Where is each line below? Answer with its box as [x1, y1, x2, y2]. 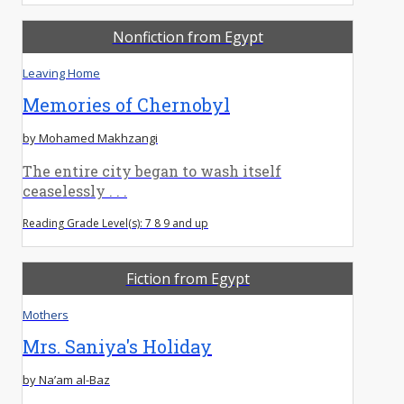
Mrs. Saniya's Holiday [23, 334, 212, 358]
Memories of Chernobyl [23, 92, 230, 116]
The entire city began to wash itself [23, 161, 281, 180]
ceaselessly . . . [23, 180, 127, 200]
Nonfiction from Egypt [112, 26, 263, 47]
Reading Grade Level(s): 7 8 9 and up [23, 215, 208, 231]
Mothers [23, 306, 69, 323]
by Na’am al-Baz [23, 371, 110, 388]
